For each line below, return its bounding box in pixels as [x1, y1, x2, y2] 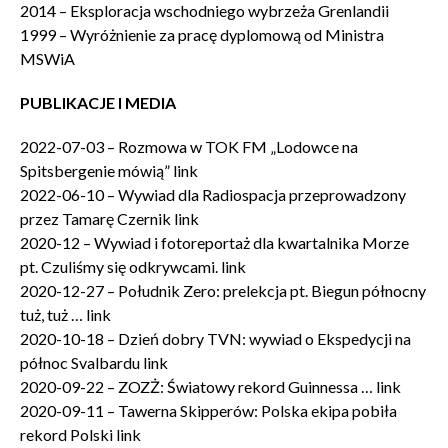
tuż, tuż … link [20, 305, 111, 324]
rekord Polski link [20, 425, 141, 444]
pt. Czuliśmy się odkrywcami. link [20, 257, 246, 276]
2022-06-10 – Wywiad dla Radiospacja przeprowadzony [20, 185, 406, 204]
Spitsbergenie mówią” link [20, 161, 198, 180]
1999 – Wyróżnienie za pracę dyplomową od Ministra [20, 25, 384, 44]
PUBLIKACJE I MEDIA [20, 93, 176, 112]
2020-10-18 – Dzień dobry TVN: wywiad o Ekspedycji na [20, 329, 411, 348]
